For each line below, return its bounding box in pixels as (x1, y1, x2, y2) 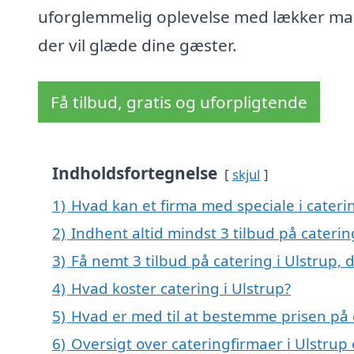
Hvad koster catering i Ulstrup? (71, 278, 291, 299)
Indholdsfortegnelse (52, 162, 217, 185)
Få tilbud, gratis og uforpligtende (51, 91, 307, 114)
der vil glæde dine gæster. (38, 34, 237, 57)
